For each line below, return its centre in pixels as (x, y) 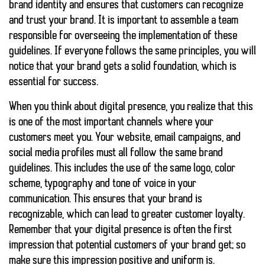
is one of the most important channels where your (111, 123)
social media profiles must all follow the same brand (116, 153)
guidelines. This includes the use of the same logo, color (122, 169)
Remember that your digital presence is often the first (120, 230)
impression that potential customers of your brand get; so (127, 246)
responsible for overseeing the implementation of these (123, 36)
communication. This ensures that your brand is (106, 200)
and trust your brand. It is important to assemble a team (124, 21)
